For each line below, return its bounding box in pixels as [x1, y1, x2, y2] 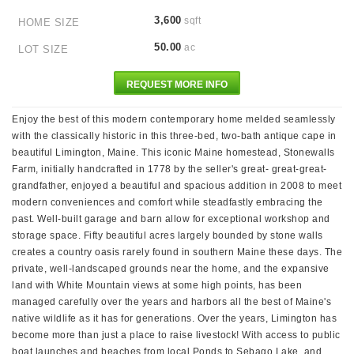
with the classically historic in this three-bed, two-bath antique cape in [12, 130, 337, 141]
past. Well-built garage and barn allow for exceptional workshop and [12, 213, 330, 224]
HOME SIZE [18, 17, 80, 28]
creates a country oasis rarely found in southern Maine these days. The [12, 247, 342, 258]
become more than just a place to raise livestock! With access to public [12, 330, 341, 341]
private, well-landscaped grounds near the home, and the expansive [12, 263, 330, 274]
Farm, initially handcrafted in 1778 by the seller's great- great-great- [12, 164, 327, 175]
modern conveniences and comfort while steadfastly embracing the [12, 197, 323, 208]
